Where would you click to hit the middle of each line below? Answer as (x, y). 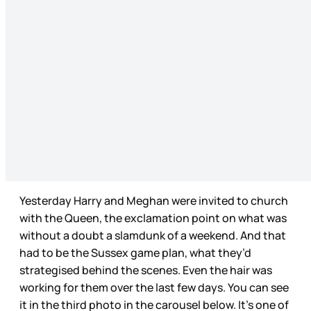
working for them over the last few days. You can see (154, 288)
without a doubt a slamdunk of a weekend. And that (153, 236)
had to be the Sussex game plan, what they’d (135, 253)
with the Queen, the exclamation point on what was (153, 218)
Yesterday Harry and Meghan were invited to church (154, 201)
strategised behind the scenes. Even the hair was (146, 270)
